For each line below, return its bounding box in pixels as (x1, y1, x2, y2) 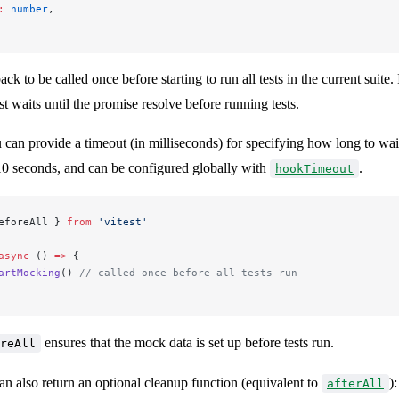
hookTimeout (275, 162, 354, 176)
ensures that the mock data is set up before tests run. (41, 335, 334, 351)
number (4, 3, 48, 16)
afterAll (327, 377, 384, 391)
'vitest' (92, 216, 148, 229)
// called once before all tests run (79, 266, 297, 280)
